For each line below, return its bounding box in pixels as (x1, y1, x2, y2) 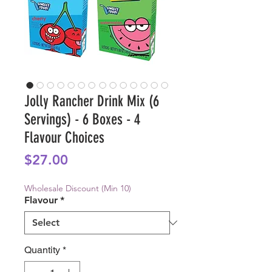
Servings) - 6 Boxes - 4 (24, 110, 140, 129)
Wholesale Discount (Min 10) (24, 183, 131, 194)
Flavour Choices (24, 129, 104, 147)
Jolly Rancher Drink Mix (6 (24, 92, 159, 110)
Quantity (24, 244, 60, 256)
